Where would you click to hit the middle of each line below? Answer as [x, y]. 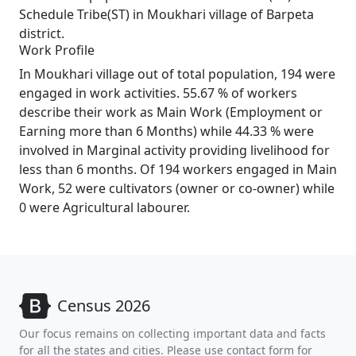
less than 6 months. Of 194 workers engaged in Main [178, 169]
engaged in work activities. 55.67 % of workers [158, 93]
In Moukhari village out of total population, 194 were [177, 74]
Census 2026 [104, 306]
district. [42, 33]
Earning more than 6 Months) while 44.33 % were [166, 131]
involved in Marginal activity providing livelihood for [174, 150]
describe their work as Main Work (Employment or [171, 112]
